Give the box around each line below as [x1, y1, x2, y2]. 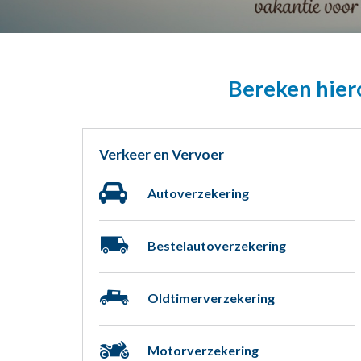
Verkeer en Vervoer [99, 146, 224, 164]
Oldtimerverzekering [147, 290, 275, 306]
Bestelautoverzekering [147, 238, 286, 254]
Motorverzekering [147, 342, 259, 359]
